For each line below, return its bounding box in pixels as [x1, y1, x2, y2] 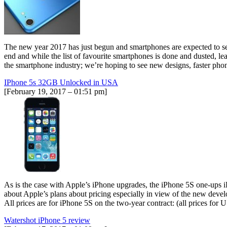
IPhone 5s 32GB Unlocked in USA [4, 78, 118, 87]
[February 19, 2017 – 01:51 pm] [4, 87, 107, 96]
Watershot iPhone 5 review [4, 215, 90, 224]
